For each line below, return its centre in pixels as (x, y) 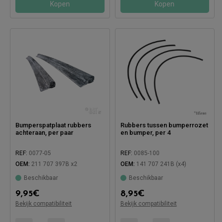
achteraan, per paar (44, 132)
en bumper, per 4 (145, 132)
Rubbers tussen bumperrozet (164, 125)
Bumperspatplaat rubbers (53, 125)
